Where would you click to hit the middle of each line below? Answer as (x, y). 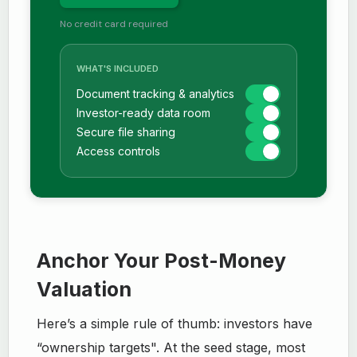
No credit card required (114, 24)
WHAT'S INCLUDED (118, 69)
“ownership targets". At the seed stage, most (171, 347)
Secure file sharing (126, 132)
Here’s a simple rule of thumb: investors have (175, 324)
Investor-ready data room (144, 113)
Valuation (84, 289)
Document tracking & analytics (156, 94)
